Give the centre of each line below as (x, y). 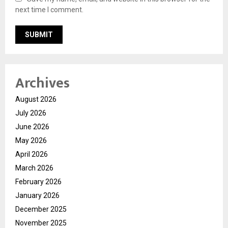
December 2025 (41, 209)
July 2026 (31, 113)
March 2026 (34, 168)
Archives (42, 83)
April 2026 (32, 154)
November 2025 (41, 223)
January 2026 (37, 195)
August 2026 (36, 99)
